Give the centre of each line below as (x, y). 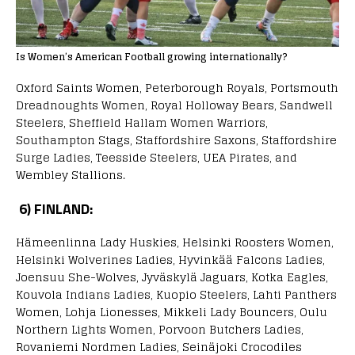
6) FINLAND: (56, 208)
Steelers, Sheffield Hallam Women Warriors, (142, 122)
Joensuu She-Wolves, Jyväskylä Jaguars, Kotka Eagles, (172, 277)
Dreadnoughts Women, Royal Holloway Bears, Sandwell (174, 105)
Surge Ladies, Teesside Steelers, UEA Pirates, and (157, 157)
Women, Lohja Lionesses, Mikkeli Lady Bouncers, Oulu (172, 311)
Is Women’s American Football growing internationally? (152, 56)
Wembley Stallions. (71, 174)
